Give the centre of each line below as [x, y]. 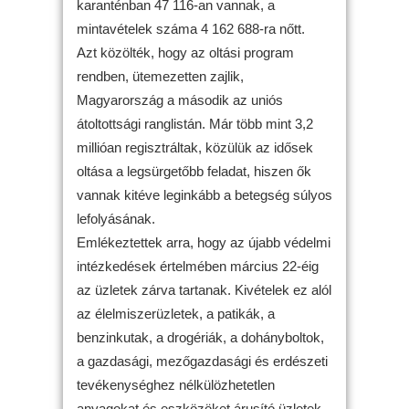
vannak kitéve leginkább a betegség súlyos [204, 194]
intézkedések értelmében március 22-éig [198, 266]
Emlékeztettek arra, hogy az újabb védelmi [204, 242]
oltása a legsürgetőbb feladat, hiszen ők [194, 171]
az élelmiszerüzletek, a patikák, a [176, 313]
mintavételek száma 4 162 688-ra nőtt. [191, 28]
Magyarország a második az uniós [180, 100]
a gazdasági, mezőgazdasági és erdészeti [202, 361]
